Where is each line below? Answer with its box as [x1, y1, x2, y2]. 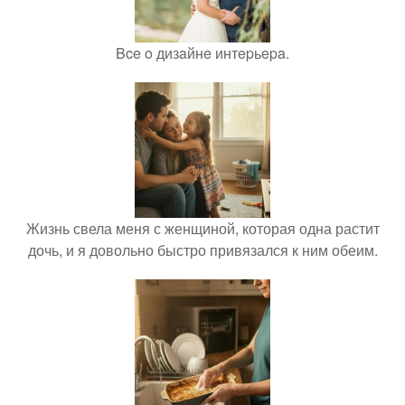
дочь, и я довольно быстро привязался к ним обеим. [27, 240, 378, 261]
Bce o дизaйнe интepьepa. [116, 42, 289, 64]
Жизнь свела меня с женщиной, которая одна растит [25, 218, 380, 240]
